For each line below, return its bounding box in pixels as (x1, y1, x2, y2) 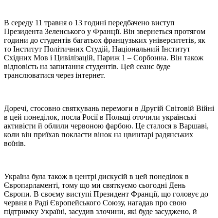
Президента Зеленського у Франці (4, 27, 117, 36)
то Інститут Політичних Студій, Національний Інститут (4, 44, 190, 53)
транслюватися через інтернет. (4, 71, 105, 79)
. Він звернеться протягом (119, 27, 205, 36)
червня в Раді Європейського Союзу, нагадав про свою (4, 198, 186, 207)
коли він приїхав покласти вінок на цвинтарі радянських (4, 130, 193, 139)
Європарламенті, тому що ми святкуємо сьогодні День (4, 181, 185, 189)
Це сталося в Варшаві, (135, 121, 209, 130)
